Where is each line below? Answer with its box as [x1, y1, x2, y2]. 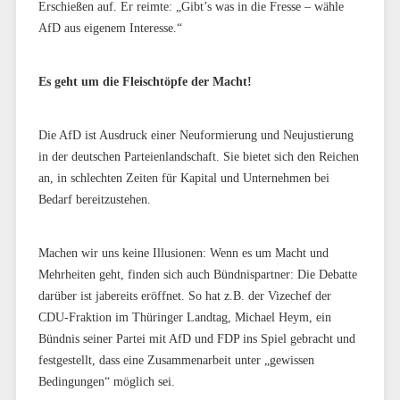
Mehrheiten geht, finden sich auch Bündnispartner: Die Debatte [37, 267, 357, 281]
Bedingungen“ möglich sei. [37, 374, 175, 388]
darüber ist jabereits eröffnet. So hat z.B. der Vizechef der [37, 288, 331, 303]
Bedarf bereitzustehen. [37, 192, 151, 206]
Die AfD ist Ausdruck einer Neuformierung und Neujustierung [37, 128, 354, 142]
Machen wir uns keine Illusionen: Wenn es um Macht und [37, 246, 329, 260]
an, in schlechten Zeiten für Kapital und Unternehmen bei [37, 171, 329, 185]
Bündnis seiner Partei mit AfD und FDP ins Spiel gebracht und [37, 331, 355, 346]
